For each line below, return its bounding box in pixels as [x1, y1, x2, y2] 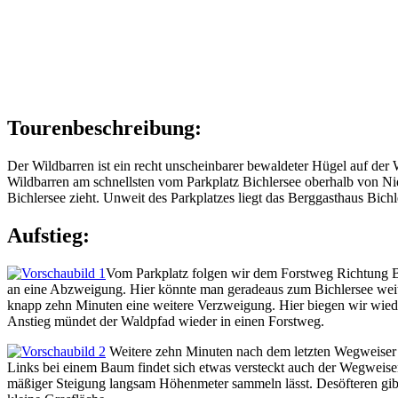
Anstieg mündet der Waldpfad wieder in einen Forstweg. [7, 314, 324, 330]
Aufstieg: [7, 224, 90, 248]
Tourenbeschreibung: [7, 116, 202, 140]
